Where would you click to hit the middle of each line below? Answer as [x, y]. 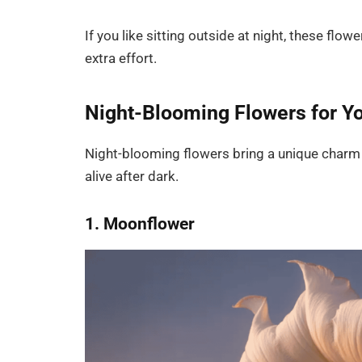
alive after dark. [132, 176]
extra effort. [121, 59]
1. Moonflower [140, 224]
